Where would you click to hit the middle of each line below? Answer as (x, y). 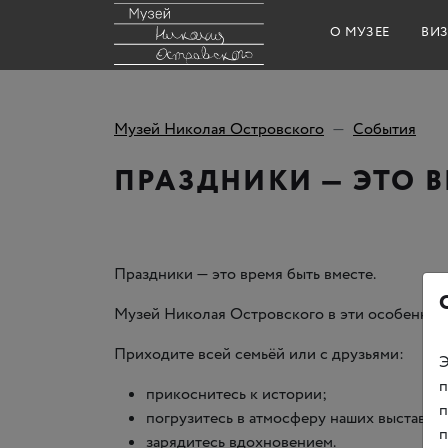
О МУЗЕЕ (360, 32)
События (384, 129)
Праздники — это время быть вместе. (245, 274)
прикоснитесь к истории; (236, 394)
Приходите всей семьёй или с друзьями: (259, 354)
